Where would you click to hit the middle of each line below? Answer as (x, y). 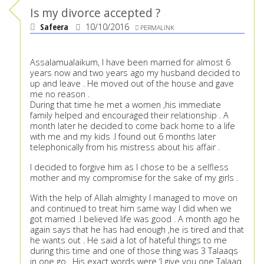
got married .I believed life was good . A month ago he (135, 219)
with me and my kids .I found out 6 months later (123, 137)
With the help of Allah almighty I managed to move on (134, 198)
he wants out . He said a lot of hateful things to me (128, 240)
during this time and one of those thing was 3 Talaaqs (134, 251)
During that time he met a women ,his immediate (126, 105)
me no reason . (60, 94)
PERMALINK (157, 28)
